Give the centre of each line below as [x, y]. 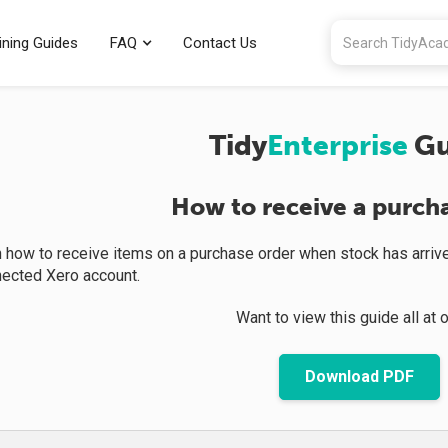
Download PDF [359, 376]
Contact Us [220, 43]
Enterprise [337, 145]
